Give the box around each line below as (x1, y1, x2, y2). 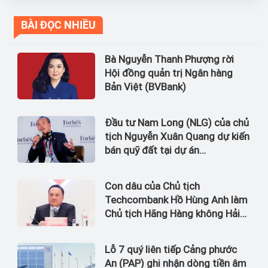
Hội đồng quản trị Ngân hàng (105, 66, 233, 79)
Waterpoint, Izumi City (105, 157, 205, 170)
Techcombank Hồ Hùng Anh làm (105, 193, 248, 206)
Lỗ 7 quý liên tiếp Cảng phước (105, 243, 237, 255)
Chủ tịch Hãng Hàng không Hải (105, 207, 240, 220)
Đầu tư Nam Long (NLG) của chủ (105, 116, 249, 129)
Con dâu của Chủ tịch (105, 179, 200, 192)
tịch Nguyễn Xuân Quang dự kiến (105, 130, 249, 142)
